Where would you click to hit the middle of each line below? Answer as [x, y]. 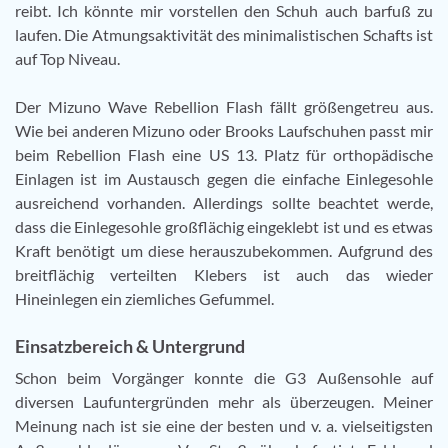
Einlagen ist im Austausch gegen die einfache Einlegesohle [224, 178]
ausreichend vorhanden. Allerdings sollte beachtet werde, [224, 202]
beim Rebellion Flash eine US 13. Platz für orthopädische [224, 154]
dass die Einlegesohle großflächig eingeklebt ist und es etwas [224, 226]
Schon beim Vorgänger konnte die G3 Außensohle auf [224, 377]
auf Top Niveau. [69, 58]
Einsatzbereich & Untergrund [130, 345]
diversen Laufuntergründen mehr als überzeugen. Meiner [224, 401]
